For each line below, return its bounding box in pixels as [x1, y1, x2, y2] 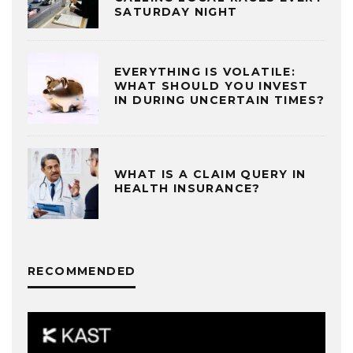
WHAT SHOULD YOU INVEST [114, 79, 309, 94]
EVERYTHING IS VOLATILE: [114, 65, 296, 80]
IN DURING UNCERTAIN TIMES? [114, 93, 325, 108]
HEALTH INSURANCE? [114, 181, 261, 196]
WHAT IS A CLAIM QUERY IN [114, 167, 307, 182]
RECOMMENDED [28, 263, 136, 278]
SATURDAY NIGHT [114, 5, 238, 20]
